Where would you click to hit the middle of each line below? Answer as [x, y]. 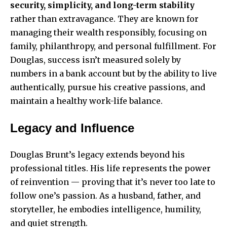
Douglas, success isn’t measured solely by [96, 60]
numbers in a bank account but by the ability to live [113, 74]
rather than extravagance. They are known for [104, 19]
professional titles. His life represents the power [110, 168]
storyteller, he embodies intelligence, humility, [106, 210]
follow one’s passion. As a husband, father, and [105, 196]
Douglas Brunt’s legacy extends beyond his [98, 155]
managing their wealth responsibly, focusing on [108, 33]
